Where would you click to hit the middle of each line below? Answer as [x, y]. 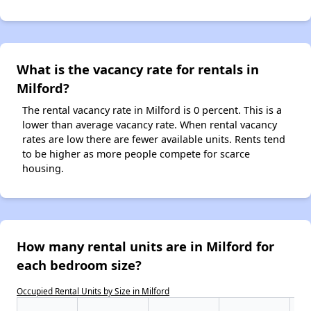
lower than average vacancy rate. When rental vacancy [150, 125]
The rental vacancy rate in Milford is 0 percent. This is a [152, 110]
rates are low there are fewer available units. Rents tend [154, 140]
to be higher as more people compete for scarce [136, 154]
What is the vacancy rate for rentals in [138, 69]
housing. [43, 169]
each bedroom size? [79, 265]
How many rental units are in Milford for [145, 246]
